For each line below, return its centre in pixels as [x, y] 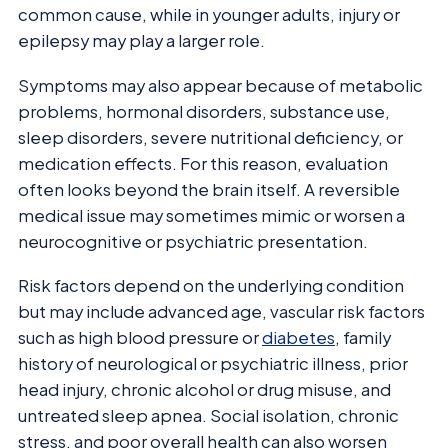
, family [363, 338]
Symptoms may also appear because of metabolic [220, 85]
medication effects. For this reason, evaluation [203, 163]
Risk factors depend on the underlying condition [211, 286]
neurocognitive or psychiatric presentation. [193, 241]
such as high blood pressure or [140, 338]
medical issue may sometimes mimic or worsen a [211, 215]
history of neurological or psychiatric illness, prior [213, 364]
